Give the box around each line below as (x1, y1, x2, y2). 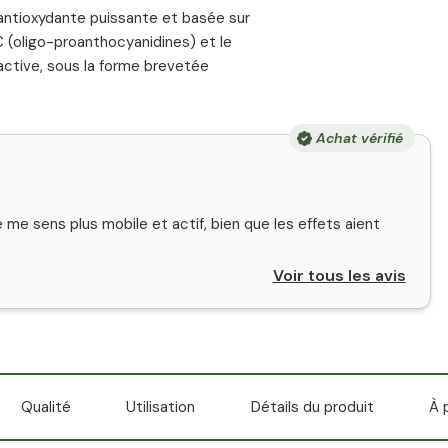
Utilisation (126, 397, 196, 417)
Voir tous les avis (272, 265, 406, 286)
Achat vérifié (315, 129, 403, 147)
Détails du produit (250, 397, 374, 417)
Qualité (20, 397, 71, 417)
